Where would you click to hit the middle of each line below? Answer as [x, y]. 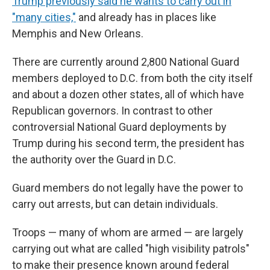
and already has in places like [146, 17]
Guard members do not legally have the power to [127, 188]
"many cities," [44, 17]
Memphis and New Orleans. [78, 33]
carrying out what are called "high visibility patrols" [131, 249]
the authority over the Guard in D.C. [94, 159]
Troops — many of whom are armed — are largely [128, 232]
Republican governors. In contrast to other [112, 111]
